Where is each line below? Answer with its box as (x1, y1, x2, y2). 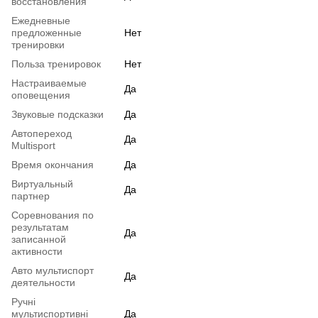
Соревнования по (11, 209, 94, 221)
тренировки (11, 39, 65, 51)
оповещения (11, 89, 70, 102)
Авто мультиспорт (11, 265, 94, 277)
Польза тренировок (11, 58, 101, 70)
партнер (11, 190, 50, 202)
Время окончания (11, 159, 94, 171)
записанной (11, 234, 66, 246)
